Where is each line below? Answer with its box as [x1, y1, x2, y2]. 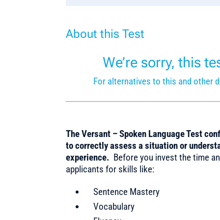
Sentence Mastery [93, 186, 160, 197]
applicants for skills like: [66, 163, 155, 175]
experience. [66, 151, 112, 163]
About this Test [66, 27, 145, 41]
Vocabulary [93, 200, 135, 212]
